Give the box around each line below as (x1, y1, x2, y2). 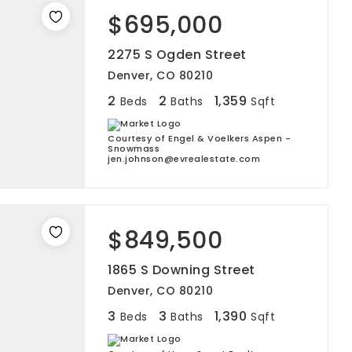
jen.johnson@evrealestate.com (108, 152, 260, 165)
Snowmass (108, 142, 159, 155)
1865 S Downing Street (108, 261, 255, 279)
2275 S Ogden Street (108, 46, 247, 64)
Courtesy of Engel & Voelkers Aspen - (108, 132, 291, 145)
